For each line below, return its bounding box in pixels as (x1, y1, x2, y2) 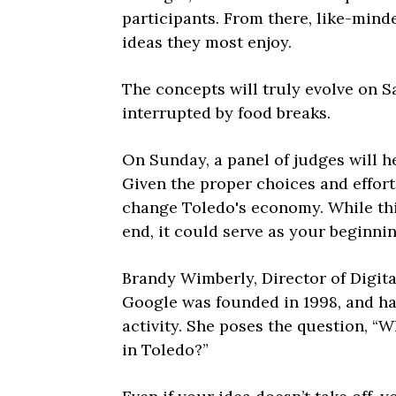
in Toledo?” (122, 339, 209, 360)
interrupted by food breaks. (122, 102, 331, 123)
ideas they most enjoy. (122, 31, 292, 52)
